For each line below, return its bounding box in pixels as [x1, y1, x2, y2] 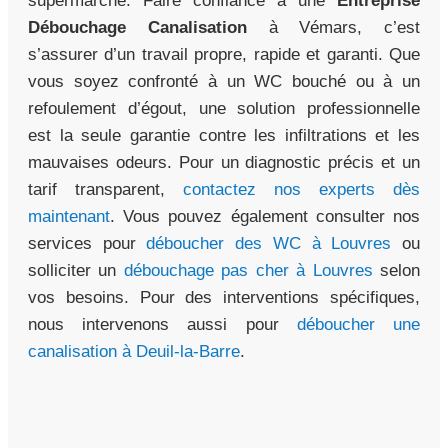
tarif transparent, [28, 180, 183, 200]
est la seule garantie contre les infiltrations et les [28, 126, 420, 146]
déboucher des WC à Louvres [146, 234, 392, 254]
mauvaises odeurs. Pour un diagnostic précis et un [28, 153, 420, 173]
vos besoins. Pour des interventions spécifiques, [28, 288, 420, 308]
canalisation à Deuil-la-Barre [28, 342, 240, 362]
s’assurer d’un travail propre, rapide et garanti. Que [28, 45, 420, 65]
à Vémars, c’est [246, 18, 420, 38]
